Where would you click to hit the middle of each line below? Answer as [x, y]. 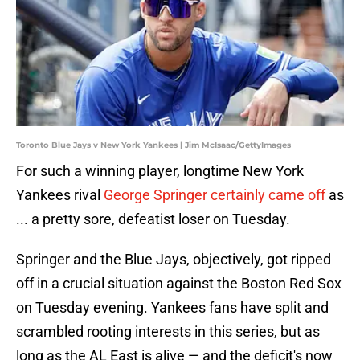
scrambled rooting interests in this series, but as [168, 332]
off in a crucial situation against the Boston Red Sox [179, 284]
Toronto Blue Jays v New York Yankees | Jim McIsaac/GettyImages [153, 145]
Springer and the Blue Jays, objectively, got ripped [174, 260]
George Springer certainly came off [215, 195]
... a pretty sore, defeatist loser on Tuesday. [153, 219]
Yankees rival [60, 195]
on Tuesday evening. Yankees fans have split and [172, 308]
